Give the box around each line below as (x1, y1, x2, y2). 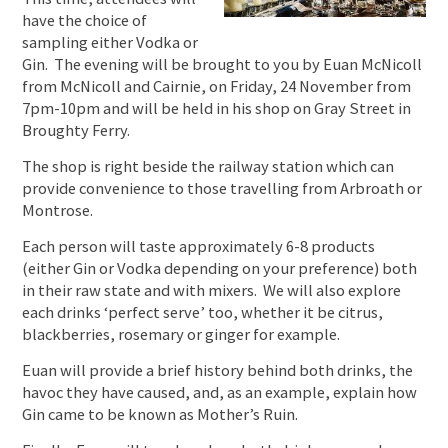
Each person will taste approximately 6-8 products (22, 236, 376, 258)
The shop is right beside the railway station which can (22, 156, 395, 178)
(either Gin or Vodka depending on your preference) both (22, 258, 418, 280)
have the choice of (22, 10, 148, 32)
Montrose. (22, 200, 94, 222)
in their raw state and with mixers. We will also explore (22, 280, 402, 302)
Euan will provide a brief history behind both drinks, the (22, 360, 414, 382)
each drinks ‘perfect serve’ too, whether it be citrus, (22, 302, 384, 324)
